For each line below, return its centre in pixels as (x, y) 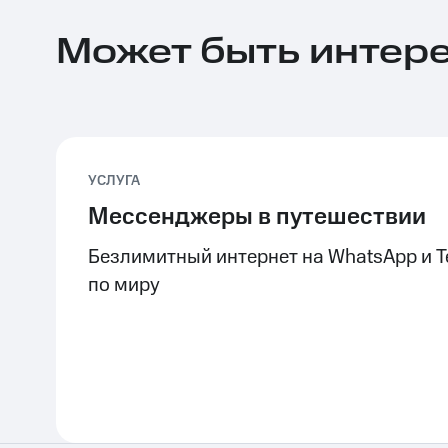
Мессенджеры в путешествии (257, 217)
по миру (124, 285)
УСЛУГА (114, 181)
